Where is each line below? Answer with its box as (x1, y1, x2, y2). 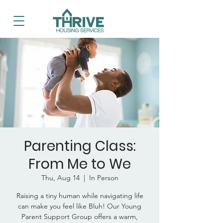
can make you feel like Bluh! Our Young (18, 202, 141, 211)
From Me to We (28, 154, 131, 174)
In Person (89, 173, 118, 182)
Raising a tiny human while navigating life (16, 191, 143, 200)
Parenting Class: (23, 136, 136, 156)
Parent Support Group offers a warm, (21, 212, 138, 221)
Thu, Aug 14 (41, 173, 80, 182)
